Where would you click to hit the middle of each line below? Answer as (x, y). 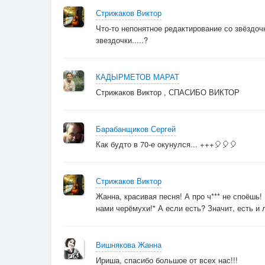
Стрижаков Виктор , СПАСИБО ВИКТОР (168, 92)
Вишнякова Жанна (129, 245)
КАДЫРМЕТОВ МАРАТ (138, 77)
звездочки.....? (122, 40)
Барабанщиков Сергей (136, 129)
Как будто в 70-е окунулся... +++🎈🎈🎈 (167, 144)
